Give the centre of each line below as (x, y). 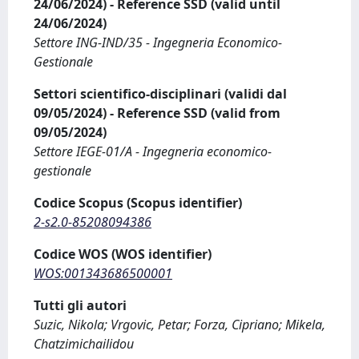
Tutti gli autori (80, 305)
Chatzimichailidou (84, 344)
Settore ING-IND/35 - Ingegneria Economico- (158, 42)
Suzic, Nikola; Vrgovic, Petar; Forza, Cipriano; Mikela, (179, 325)
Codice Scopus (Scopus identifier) (138, 203)
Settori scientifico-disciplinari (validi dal (160, 94)
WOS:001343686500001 (103, 273)
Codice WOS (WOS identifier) (123, 254)
